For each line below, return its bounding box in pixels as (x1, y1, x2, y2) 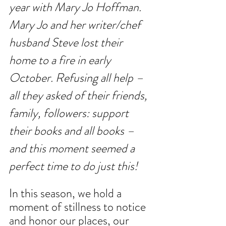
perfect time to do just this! (9, 157, 138, 175)
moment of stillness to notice (9, 198, 148, 216)
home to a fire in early (9, 51, 114, 69)
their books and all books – (9, 122, 137, 140)
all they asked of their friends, (9, 87, 150, 104)
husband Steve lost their (9, 34, 125, 51)
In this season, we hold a (9, 185, 124, 202)
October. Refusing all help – (9, 69, 146, 87)
